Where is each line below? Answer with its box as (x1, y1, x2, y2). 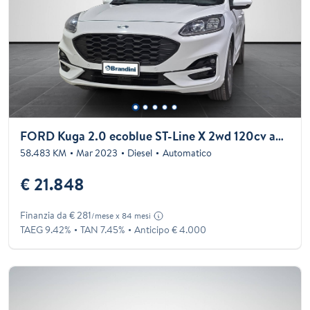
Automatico (162, 145, 212, 160)
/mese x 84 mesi (91, 209, 151, 221)
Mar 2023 (76, 145, 118, 160)
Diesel (127, 145, 153, 160)
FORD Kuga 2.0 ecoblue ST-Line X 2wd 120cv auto (275, 127, 284, 145)
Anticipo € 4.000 (134, 222, 207, 237)
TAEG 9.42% (20, 222, 71, 237)
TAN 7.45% (80, 222, 125, 237)
